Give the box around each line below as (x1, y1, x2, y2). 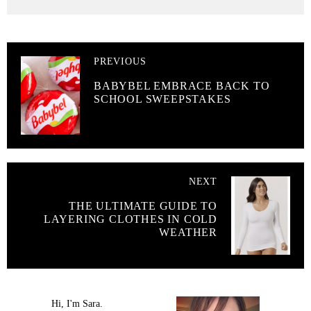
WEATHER (159, 226, 217, 238)
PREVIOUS (94, 56, 146, 67)
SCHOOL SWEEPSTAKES (94, 92, 231, 105)
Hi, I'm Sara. (51, 298, 103, 309)
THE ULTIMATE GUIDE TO (69, 199, 217, 212)
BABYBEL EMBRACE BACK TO (94, 79, 270, 92)
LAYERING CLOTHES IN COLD (43, 212, 217, 225)
